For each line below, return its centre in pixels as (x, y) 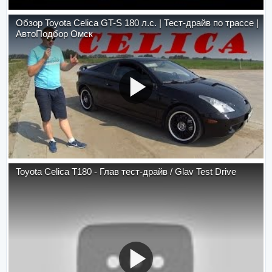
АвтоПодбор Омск (54, 34)
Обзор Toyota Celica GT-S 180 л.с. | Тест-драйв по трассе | (137, 23)
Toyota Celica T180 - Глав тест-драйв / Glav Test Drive (126, 171)
